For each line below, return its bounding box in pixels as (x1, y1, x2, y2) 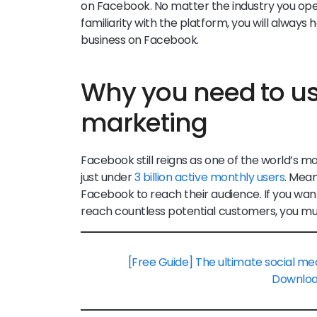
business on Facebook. (81, 31, 199, 48)
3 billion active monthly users (134, 168, 285, 185)
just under (81, 168, 134, 185)
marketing (81, 104, 207, 141)
